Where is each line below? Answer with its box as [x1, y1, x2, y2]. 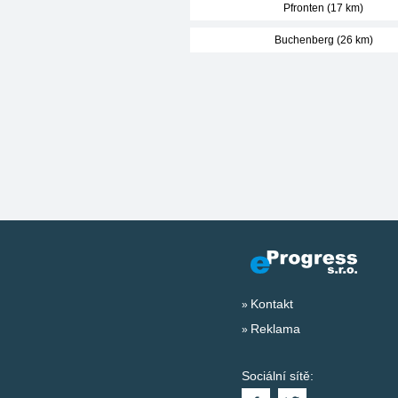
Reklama [251, 322, 300, 336]
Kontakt [251, 297, 293, 311]
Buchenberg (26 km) [274, 34, 373, 46]
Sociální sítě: [242, 369, 314, 383]
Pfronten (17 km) [283, 2, 363, 14]
